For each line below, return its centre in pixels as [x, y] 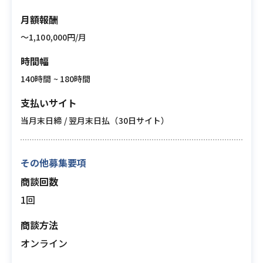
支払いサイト [49, 103]
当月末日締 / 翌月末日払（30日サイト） [95, 120]
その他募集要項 [53, 163]
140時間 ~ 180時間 [56, 79]
